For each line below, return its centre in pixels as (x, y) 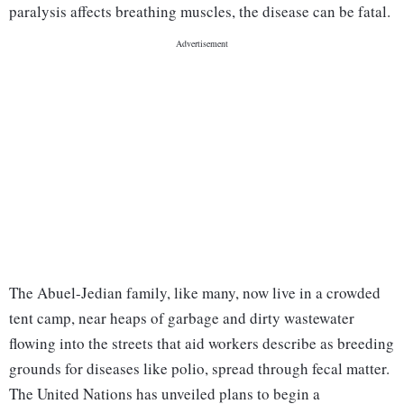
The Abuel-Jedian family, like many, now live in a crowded (195, 293)
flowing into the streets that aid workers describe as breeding (202, 344)
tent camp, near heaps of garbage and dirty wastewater (182, 318)
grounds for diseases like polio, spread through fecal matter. (199, 369)
